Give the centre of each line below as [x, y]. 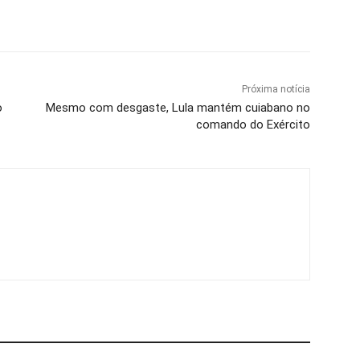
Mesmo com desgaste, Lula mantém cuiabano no [178, 107]
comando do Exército [253, 124]
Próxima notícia [276, 89]
